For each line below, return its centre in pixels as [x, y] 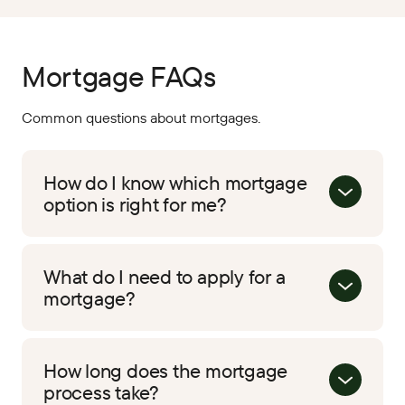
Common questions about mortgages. [141, 118]
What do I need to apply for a [165, 277]
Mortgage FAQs [119, 76]
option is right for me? [135, 205]
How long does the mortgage [166, 371]
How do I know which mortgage [175, 183]
